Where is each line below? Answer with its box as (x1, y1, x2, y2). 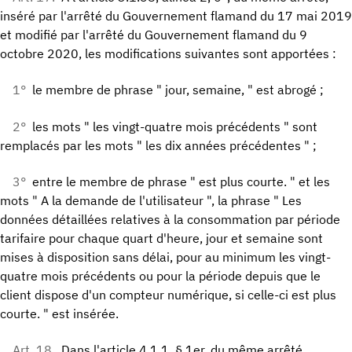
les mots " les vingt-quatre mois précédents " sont (32, 118, 317, 134)
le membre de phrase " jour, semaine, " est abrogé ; (32, 82, 324, 98)
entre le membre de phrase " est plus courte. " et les (32, 173, 330, 189)
